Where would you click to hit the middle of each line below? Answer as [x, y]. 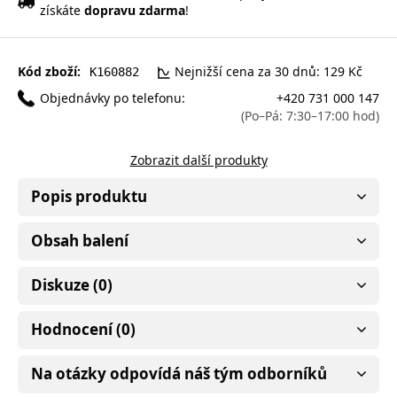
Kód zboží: [49, 71]
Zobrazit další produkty [198, 160]
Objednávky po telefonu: [113, 97]
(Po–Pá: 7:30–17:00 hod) [310, 115]
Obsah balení [80, 240]
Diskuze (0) [72, 284]
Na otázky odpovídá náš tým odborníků [179, 373]
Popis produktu [89, 196]
